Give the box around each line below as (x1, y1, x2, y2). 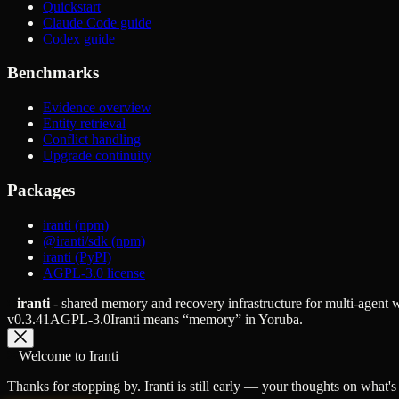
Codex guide (43, 30, 115, 46)
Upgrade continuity (43, 148, 151, 164)
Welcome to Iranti (19, 347, 118, 363)
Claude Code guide (43, 14, 151, 30)
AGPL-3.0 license (43, 265, 145, 281)
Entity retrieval (43, 116, 126, 132)
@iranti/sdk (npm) (43, 232, 145, 248)
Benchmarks (7, 63, 99, 83)
